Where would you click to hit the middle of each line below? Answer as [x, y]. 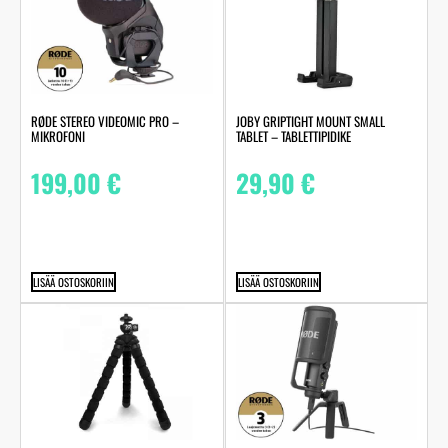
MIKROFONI [58, 136]
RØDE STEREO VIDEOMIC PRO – [105, 121]
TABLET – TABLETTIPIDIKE [293, 136]
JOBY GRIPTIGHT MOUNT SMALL [310, 121]
